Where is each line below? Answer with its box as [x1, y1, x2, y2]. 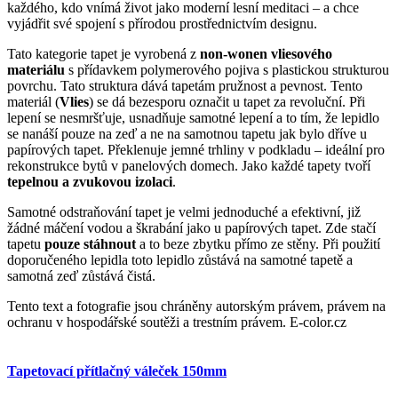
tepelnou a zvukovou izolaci [7, 173, 172, 189]
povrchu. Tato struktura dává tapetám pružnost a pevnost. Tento [7, 77, 362, 93]
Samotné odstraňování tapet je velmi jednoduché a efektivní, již [7, 203, 361, 219]
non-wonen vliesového [200, 45, 332, 61]
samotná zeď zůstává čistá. [7, 267, 159, 283]
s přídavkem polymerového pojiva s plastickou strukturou [65, 61, 389, 77]
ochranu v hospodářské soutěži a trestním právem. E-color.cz [7, 314, 346, 330]
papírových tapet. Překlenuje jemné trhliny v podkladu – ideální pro [7, 141, 385, 157]
